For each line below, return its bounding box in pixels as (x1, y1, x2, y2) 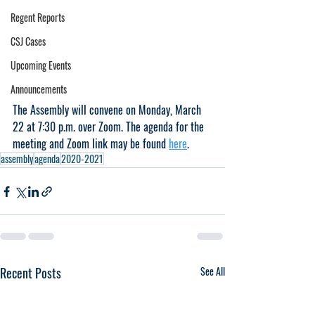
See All (200, 264, 225, 278)
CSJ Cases (11, 34, 46, 49)
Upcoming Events (11, 58, 71, 72)
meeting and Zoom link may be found (13, 135, 169, 152)
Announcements (11, 82, 67, 96)
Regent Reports (11, 10, 65, 25)
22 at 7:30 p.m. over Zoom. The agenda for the (13, 118, 207, 135)
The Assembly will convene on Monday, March (13, 101, 204, 118)
